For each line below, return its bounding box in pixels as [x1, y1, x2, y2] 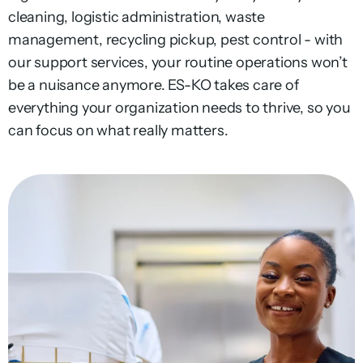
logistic [71, 8, 119, 27]
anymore [102, 76, 161, 95]
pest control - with [220, 31, 344, 49]
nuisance [39, 76, 100, 95]
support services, [31, 53, 152, 72]
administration [122, 8, 219, 27]
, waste [218, 8, 266, 27]
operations [236, 53, 309, 72]
